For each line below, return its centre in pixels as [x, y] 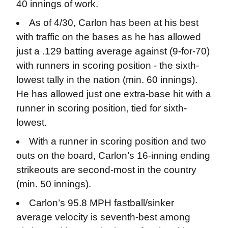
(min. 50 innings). [53, 184]
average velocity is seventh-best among [103, 217]
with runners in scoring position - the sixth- [107, 65]
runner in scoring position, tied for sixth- [101, 108]
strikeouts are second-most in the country [106, 169]
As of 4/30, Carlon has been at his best [114, 23]
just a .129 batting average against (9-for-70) [113, 51]
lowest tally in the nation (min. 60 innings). [107, 80]
